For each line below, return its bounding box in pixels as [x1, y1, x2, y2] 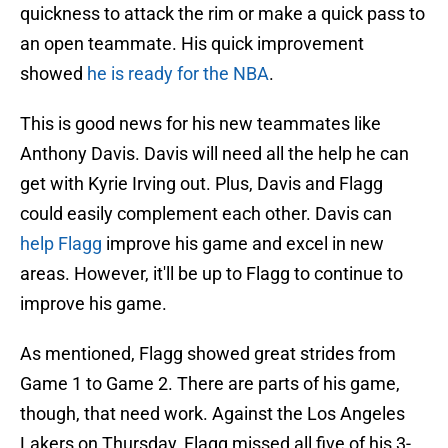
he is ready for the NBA [87, 63, 269, 85]
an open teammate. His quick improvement [20, 33, 364, 55]
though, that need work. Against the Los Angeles [20, 403, 405, 425]
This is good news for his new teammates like [20, 113, 381, 135]
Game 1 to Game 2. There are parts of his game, [20, 373, 400, 395]
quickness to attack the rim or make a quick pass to [20, 3, 425, 25]
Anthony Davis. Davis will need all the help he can [20, 143, 409, 165]
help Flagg [20, 233, 102, 255]
